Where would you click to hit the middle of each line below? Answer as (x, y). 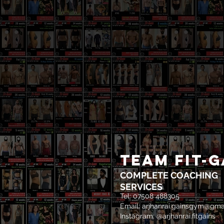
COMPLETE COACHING (169, 175)
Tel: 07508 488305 (150, 196)
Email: (131, 206)
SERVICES (141, 186)
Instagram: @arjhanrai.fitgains (168, 216)
